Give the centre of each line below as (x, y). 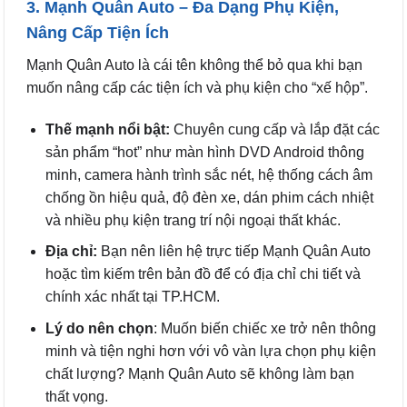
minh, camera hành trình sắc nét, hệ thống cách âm (208, 174)
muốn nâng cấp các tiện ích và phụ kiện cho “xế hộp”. (197, 87)
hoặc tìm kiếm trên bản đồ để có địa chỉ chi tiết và (203, 274)
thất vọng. (76, 396)
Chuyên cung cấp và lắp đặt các (274, 129)
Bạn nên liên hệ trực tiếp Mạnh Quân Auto (233, 252)
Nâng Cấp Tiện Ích (98, 32)
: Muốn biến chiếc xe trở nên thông (264, 328)
